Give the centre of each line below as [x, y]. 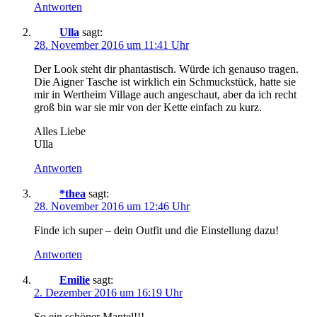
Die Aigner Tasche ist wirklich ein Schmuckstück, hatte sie [165, 81]
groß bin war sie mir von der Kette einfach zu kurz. [148, 107]
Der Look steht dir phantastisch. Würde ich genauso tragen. [166, 69]
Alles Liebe [60, 131]
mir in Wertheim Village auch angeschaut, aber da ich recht [165, 94]
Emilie [75, 279]
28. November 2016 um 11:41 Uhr [111, 45]
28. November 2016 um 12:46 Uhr [112, 206]
